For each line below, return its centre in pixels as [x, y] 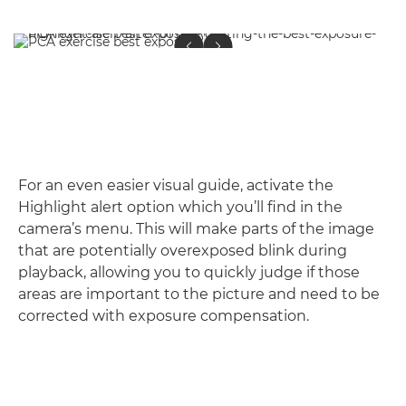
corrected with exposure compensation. [164, 315]
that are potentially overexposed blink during [183, 250]
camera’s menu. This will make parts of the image [196, 228]
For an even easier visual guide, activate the [176, 185]
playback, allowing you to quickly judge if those [189, 272]
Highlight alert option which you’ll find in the [180, 207]
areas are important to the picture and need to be [199, 294]
